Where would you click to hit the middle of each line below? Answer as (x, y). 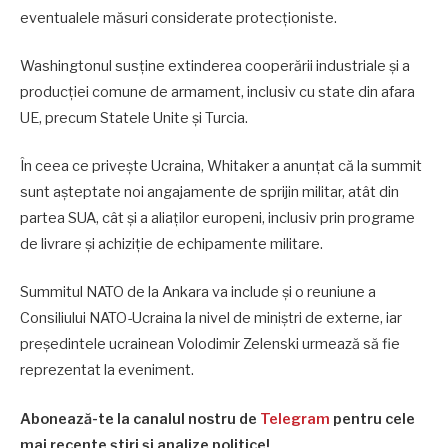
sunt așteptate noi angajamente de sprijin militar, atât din (209, 192)
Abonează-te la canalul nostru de (140, 418)
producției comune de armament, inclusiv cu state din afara (217, 92)
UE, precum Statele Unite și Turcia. (134, 118)
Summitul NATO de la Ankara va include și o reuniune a (198, 292)
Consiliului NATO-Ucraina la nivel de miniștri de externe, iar (211, 318)
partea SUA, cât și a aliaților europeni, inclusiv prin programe (217, 218)
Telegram (295, 418)
